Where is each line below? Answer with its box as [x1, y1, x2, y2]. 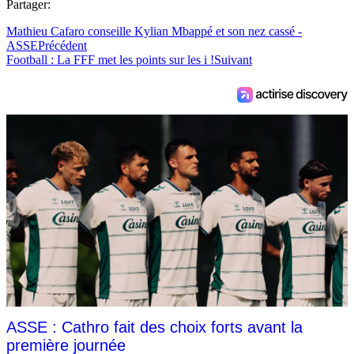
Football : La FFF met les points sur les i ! [6, 53, 214, 67]
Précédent [38, 39, 87, 53]
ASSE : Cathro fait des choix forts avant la [6, 318, 303, 337]
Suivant [214, 53, 252, 67]
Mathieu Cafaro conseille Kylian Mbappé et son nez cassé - [6, 24, 302, 39]
